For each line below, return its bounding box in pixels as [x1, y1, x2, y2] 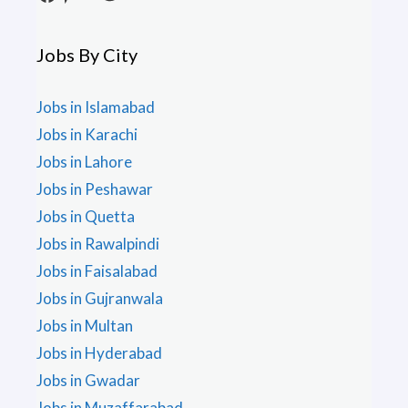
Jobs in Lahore [36, 152, 132, 172]
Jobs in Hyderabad [36, 343, 162, 363]
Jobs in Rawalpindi [36, 234, 159, 254]
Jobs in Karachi [36, 125, 138, 145]
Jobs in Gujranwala [36, 289, 163, 309]
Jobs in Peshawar [36, 179, 153, 199]
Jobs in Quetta [36, 207, 135, 227]
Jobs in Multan [36, 316, 133, 336]
